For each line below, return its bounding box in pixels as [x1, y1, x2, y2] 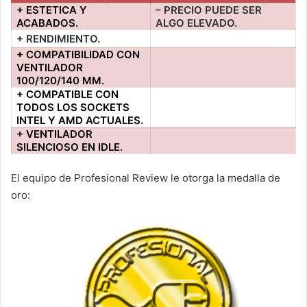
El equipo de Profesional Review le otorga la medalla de [11, 171, 280, 185]
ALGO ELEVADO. [156, 16, 238, 29]
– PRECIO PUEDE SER [156, 3, 262, 16]
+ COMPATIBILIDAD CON [16, 47, 140, 61]
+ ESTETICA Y [16, 3, 88, 16]
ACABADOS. [16, 16, 79, 29]
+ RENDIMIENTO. [16, 32, 101, 45]
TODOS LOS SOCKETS [16, 100, 130, 114]
